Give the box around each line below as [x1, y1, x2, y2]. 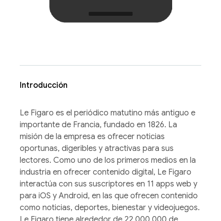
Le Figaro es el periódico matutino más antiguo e [20, 108, 195, 118]
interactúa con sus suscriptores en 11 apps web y [20, 179, 197, 189]
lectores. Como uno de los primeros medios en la [20, 155, 196, 165]
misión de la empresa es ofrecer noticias [20, 131, 165, 142]
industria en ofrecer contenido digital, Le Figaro [20, 167, 191, 177]
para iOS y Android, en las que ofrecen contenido [20, 190, 198, 201]
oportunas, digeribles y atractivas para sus [20, 143, 174, 153]
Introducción [20, 80, 68, 90]
